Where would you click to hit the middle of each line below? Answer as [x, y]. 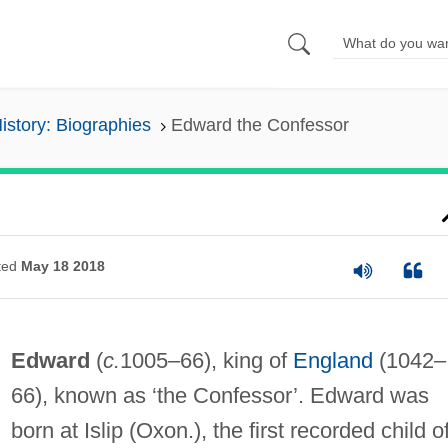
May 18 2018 [62, 266]
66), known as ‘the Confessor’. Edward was [219, 395]
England [332, 360]
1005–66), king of [206, 360]
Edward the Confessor [259, 125]
